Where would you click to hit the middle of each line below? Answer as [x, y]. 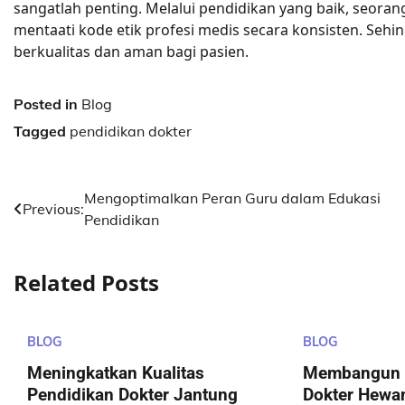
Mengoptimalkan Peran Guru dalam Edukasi [232, 198]
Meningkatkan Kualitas [116, 372]
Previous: [53, 209]
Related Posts [86, 282]
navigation [71, 235]
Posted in [47, 104]
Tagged [42, 131]
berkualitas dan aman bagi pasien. [131, 52]
